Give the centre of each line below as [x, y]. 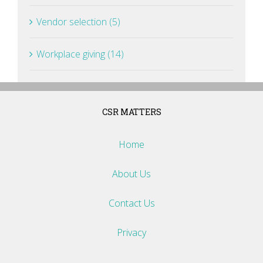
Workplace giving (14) [80, 54]
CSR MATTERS [131, 112]
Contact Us [131, 203]
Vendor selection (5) [78, 22]
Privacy [131, 232]
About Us [131, 174]
